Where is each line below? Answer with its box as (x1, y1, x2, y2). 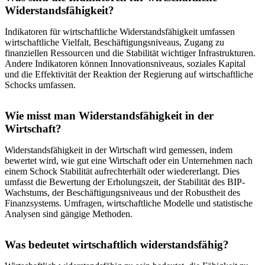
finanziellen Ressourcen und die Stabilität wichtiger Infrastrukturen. (5, 48, 256, 59)
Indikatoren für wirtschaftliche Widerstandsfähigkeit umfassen (5, 27, 235, 37)
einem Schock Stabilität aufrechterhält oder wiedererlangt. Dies (5, 166, 240, 177)
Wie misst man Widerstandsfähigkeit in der (5, 109, 214, 122)
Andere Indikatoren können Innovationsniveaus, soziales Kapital (5, 59, 245, 69)
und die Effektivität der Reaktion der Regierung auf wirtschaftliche (5, 69, 253, 80)
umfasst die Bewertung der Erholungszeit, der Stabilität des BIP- (5, 177, 245, 188)
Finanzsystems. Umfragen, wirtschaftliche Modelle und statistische (5, 198, 253, 209)
